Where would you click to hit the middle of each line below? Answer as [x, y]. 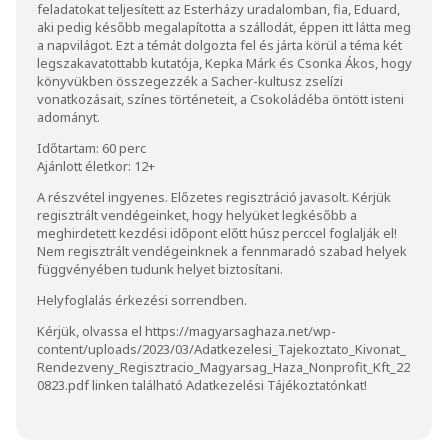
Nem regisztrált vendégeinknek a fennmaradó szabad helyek [222, 250]
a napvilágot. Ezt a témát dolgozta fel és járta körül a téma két [219, 44]
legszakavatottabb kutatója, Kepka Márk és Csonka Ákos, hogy [224, 62]
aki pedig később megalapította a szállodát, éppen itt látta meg [224, 26]
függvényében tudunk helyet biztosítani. [160, 268]
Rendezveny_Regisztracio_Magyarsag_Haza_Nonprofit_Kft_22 [223, 366]
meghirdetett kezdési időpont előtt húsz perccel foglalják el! [217, 232]
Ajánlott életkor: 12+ [96, 165]
